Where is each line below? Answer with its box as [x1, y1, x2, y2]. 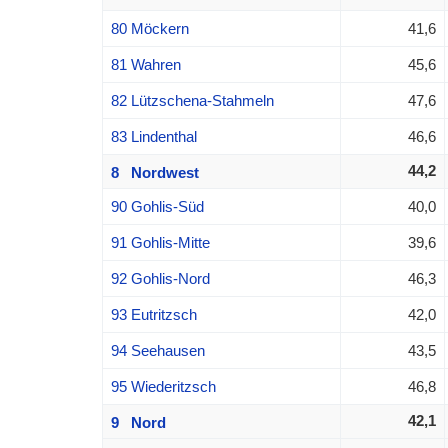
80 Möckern [110, 19, 189, 37]
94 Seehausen [110, 341, 205, 359]
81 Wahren [110, 55, 181, 73]
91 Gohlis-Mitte [110, 233, 210, 251]
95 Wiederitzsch [110, 377, 216, 395]
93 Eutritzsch [110, 305, 197, 323]
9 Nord [110, 413, 166, 431]
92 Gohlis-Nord [110, 269, 210, 287]
